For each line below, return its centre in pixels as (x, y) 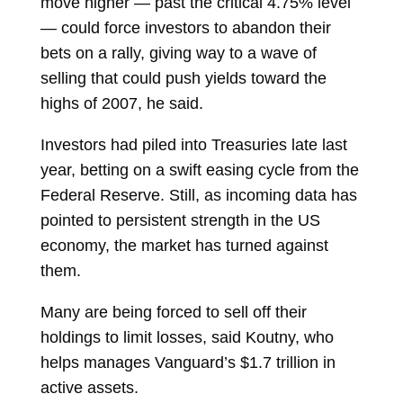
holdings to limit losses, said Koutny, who (187, 337)
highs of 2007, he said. (121, 103)
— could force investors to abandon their (185, 28)
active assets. (89, 388)
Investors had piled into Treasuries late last (193, 145)
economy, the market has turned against (184, 246)
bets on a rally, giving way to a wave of (178, 53)
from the (329, 170)
